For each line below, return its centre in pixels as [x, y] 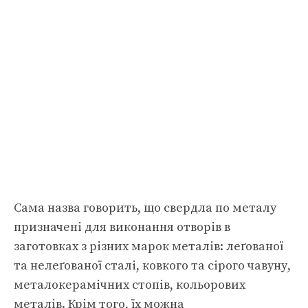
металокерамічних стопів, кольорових [130, 285]
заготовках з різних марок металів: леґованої [148, 246]
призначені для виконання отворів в [122, 227]
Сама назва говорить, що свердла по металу [145, 208]
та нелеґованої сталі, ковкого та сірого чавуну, [152, 266]
